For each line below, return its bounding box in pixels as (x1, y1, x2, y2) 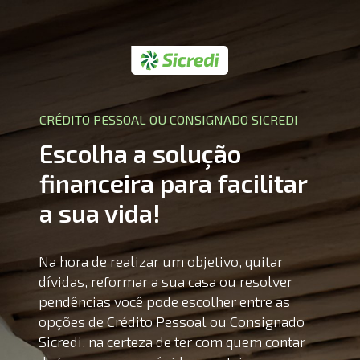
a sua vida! (39, 198, 161, 228)
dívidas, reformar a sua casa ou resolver (39, 272, 293, 291)
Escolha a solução (39, 138, 241, 169)
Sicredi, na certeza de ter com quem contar (39, 333, 306, 351)
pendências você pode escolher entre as (39, 292, 291, 311)
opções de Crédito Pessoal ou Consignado (39, 313, 305, 331)
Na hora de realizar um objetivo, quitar (39, 252, 284, 271)
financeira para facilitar (39, 168, 307, 198)
